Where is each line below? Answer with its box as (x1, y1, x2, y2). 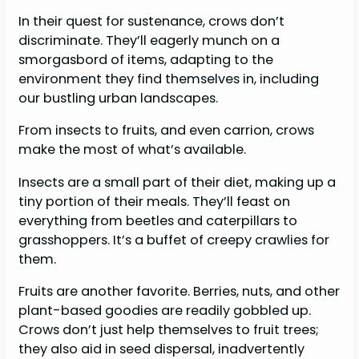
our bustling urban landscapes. (18, 89, 222, 108)
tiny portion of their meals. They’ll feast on (18, 192, 291, 211)
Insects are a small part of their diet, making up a (18, 172, 337, 192)
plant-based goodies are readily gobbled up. (18, 301, 312, 320)
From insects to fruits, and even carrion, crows (18, 121, 315, 140)
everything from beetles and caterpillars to (18, 211, 298, 230)
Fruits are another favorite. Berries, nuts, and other (18, 281, 341, 301)
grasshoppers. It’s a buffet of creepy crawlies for (18, 230, 330, 249)
